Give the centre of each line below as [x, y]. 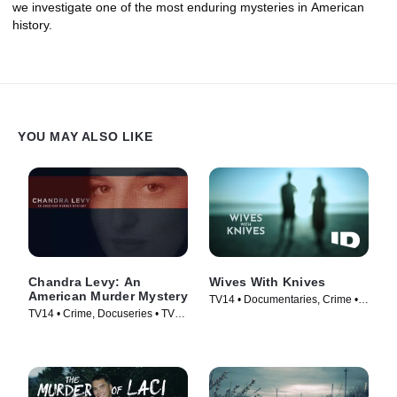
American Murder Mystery [108, 296]
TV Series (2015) [250, 314]
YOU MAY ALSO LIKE [86, 136]
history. [32, 24]
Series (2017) [61, 328]
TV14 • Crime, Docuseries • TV [101, 313]
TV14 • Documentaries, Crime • [284, 299]
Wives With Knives [268, 281]
